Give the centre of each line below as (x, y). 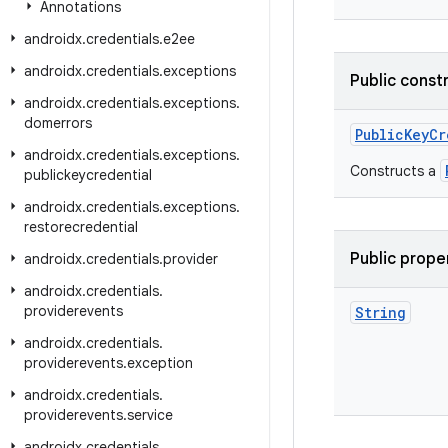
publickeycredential (88, 175)
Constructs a (395, 171)
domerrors (58, 123)
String (380, 312)
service (150, 415)
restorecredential (81, 227)
